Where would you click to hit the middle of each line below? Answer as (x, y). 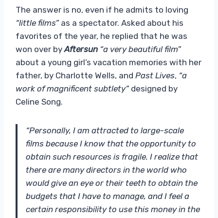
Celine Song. (39, 101)
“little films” (37, 23)
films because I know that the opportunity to (111, 143)
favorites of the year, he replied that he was (101, 36)
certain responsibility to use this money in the (113, 209)
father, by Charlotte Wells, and (75, 75)
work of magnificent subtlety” (72, 88)
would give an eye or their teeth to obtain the (112, 183)
